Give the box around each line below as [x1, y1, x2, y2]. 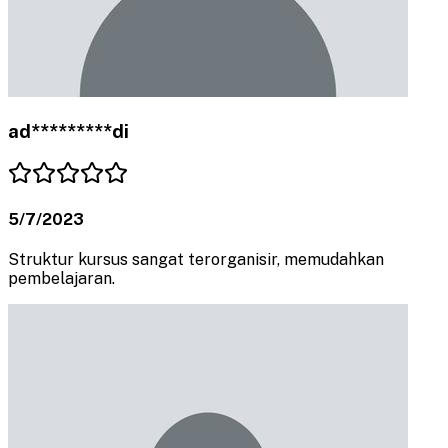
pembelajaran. [8, 269, 115, 289]
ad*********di [8, 120, 129, 143]
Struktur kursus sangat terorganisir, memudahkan [8, 250, 384, 270]
